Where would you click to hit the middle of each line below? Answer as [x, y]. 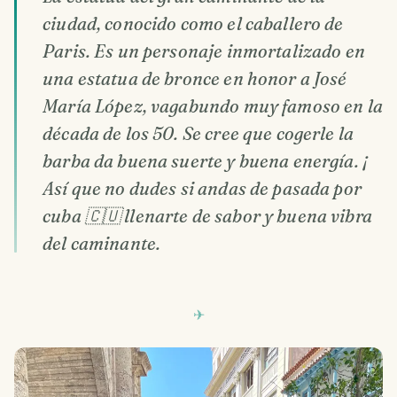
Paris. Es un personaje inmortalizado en [204, 51]
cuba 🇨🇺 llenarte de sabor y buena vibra [207, 216]
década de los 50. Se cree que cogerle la [198, 134]
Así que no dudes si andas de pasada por [202, 189]
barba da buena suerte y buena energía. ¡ [206, 161]
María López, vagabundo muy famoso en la [213, 106]
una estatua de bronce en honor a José [195, 79]
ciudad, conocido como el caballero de [193, 24]
